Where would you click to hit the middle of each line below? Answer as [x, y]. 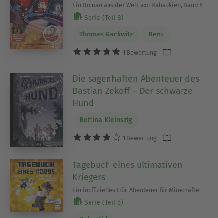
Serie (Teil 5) [103, 202]
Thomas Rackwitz [106, 35]
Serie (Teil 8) [103, 18]
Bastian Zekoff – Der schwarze [133, 91]
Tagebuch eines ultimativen [128, 165]
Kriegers [89, 177]
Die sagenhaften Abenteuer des [136, 79]
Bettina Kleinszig [106, 120]
